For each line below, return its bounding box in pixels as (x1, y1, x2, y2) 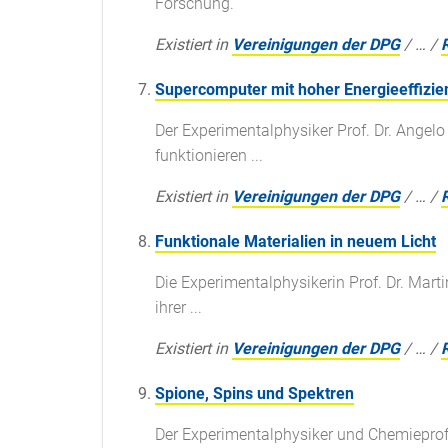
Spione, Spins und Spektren (155, 384, 354, 404)
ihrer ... (155, 298, 202, 318)
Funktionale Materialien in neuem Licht (155, 232, 436, 252)
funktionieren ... (155, 146, 263, 166)
